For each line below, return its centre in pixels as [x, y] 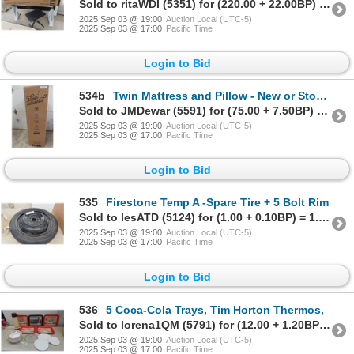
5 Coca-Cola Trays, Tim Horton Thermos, [215, 309]
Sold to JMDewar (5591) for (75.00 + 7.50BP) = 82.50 [322, 110]
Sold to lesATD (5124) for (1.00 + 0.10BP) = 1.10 [324, 218]
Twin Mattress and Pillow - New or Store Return [215, 95]
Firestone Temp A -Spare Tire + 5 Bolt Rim [217, 203]
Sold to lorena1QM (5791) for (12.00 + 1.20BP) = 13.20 [325, 324]
